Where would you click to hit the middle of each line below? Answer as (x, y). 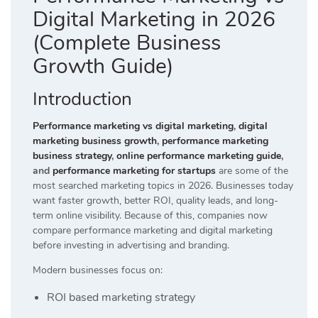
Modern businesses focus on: (98, 270)
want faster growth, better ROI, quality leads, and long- (155, 201)
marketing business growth (95, 141)
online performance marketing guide (199, 156)
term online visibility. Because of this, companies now (150, 216)
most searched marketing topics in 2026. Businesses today (163, 186)
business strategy (72, 156)
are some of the (252, 171)
